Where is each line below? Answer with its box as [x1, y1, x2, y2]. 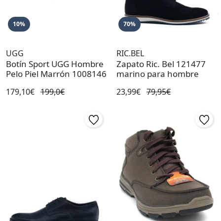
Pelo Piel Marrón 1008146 [6, 68, 107, 80]
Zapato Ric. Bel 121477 [116, 58, 206, 70]
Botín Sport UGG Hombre [6, 58, 104, 70]
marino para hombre [116, 68, 199, 80]
